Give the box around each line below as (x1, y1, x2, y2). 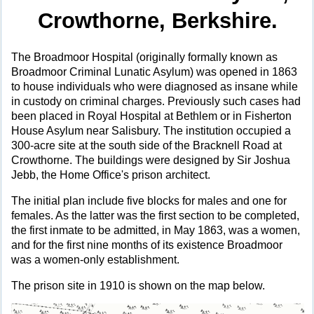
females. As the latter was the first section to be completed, (11, 209, 299, 221)
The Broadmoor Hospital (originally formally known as (11, 51, 278, 64)
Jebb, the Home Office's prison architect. (11, 169, 210, 182)
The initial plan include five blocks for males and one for (11, 194, 287, 207)
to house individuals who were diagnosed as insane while (11, 81, 298, 93)
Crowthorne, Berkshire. (38, 8, 278, 34)
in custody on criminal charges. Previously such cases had (11, 95, 301, 108)
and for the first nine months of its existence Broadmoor (11, 238, 282, 251)
